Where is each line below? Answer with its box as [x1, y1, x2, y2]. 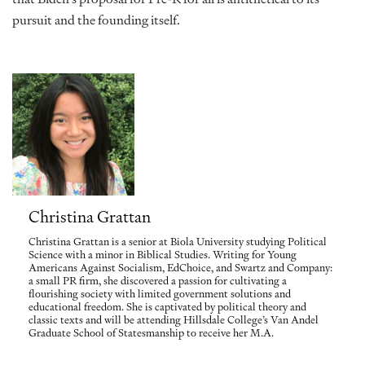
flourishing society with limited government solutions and [29, 286, 291, 301]
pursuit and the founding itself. [12, 10, 182, 30]
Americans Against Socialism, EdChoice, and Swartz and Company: [29, 260, 332, 275]
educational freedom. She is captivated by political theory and [29, 299, 306, 314]
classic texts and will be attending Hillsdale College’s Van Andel [29, 312, 319, 328]
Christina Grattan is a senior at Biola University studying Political [29, 234, 327, 249]
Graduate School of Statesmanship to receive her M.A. [29, 325, 274, 341]
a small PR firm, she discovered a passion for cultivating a [29, 273, 287, 288]
